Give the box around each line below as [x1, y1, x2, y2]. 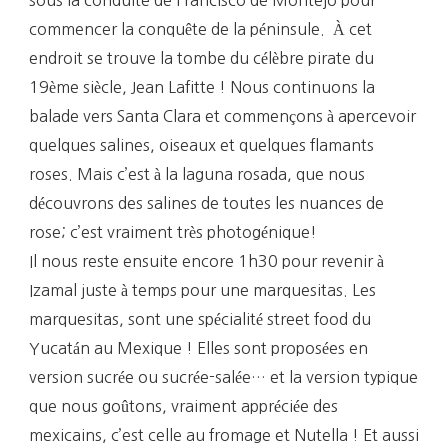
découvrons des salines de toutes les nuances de [29, 194, 384, 211]
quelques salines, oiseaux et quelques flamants [29, 136, 374, 153]
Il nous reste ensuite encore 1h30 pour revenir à [29, 252, 384, 269]
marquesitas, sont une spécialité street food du [29, 310, 371, 327]
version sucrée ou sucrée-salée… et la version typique [29, 368, 418, 385]
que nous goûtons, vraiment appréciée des [29, 397, 338, 414]
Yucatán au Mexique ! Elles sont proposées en [29, 339, 368, 356]
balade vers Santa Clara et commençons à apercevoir [29, 107, 416, 124]
